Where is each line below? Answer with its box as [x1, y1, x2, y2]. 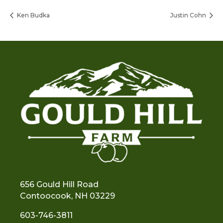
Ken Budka [15, 11, 50, 19]
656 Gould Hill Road [20, 179, 99, 189]
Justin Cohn [170, 11, 208, 19]
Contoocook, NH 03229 [20, 191, 115, 201]
